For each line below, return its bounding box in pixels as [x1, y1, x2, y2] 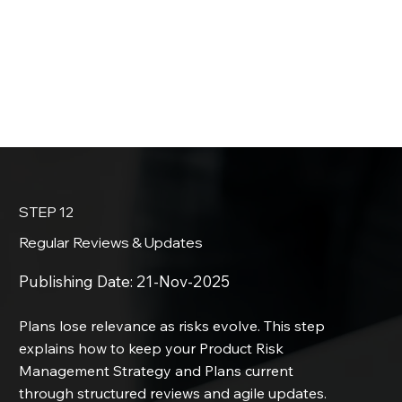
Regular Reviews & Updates [19, 232, 204, 251]
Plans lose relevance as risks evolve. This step [19, 316, 326, 335]
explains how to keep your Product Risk [19, 338, 284, 357]
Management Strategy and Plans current [19, 361, 294, 380]
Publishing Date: [19, 271, 137, 291]
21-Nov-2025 [136, 271, 231, 291]
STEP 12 [19, 202, 74, 221]
